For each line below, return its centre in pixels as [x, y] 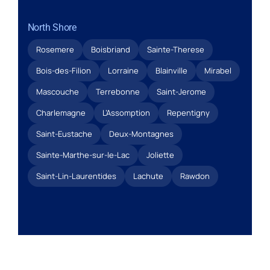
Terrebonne [118, 91]
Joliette [160, 155]
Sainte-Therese [175, 49]
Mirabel [218, 70]
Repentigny [188, 112]
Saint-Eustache [64, 133]
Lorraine [123, 70]
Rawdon [195, 176]
